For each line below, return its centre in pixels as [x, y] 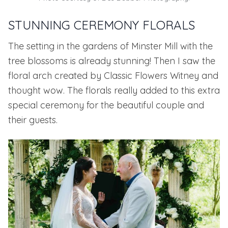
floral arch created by [56, 76]
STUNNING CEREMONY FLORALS [102, 25]
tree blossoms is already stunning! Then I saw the [112, 61]
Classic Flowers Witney [151, 76]
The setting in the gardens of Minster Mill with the [110, 46]
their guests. [33, 120]
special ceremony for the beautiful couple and [106, 105]
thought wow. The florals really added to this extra [114, 91]
